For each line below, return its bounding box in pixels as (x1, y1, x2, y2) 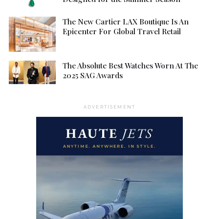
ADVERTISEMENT (83, 104, 136, 110)
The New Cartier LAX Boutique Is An (63, 16, 189, 27)
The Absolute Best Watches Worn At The (63, 60, 198, 71)
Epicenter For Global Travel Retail (63, 26, 181, 37)
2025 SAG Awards (63, 70, 123, 81)
